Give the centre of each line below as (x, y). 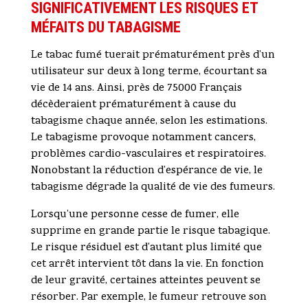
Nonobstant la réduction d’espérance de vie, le (146, 172)
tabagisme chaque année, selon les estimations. (149, 122)
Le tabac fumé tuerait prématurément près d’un (153, 56)
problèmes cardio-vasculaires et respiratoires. (148, 155)
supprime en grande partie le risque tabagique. (150, 232)
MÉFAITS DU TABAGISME (106, 27)
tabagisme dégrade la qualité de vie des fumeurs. (153, 188)
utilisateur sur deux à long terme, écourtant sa (148, 73)
